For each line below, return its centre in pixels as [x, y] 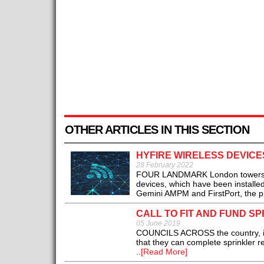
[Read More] [164, 252]
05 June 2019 [158, 224]
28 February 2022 [164, 165]
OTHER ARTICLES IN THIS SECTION [157, 130]
